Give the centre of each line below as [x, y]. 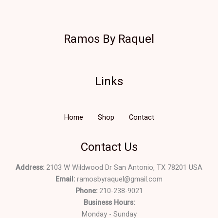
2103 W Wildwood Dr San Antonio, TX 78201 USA [123, 168]
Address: [30, 168]
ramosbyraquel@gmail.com [120, 180]
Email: [65, 180]
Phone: [86, 191]
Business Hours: [109, 203]
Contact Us [109, 147]
